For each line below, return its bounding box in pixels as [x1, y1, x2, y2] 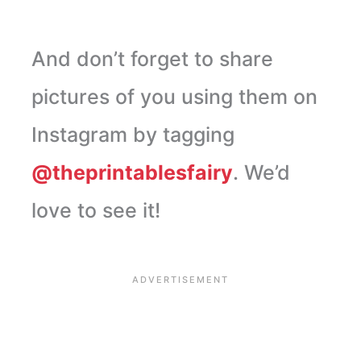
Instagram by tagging [31, 122, 234, 147]
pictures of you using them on [31, 85, 317, 110]
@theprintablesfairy [31, 160, 233, 185]
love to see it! [31, 198, 160, 223]
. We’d [232, 160, 290, 185]
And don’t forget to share [31, 47, 273, 72]
